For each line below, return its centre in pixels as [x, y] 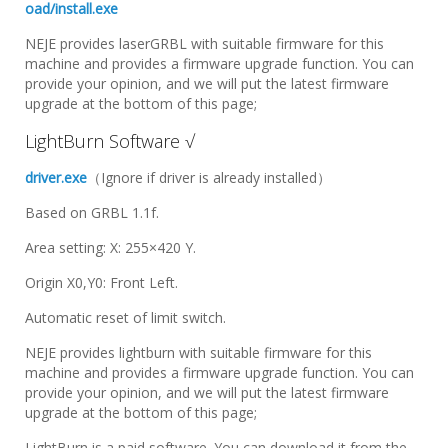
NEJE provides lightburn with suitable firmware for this [198, 352]
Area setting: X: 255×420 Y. [110, 247]
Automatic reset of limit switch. [125, 317]
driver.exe [56, 177]
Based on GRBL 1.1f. [92, 212]
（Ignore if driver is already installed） [209, 177]
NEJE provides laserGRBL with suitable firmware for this [204, 43]
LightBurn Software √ [110, 140]
